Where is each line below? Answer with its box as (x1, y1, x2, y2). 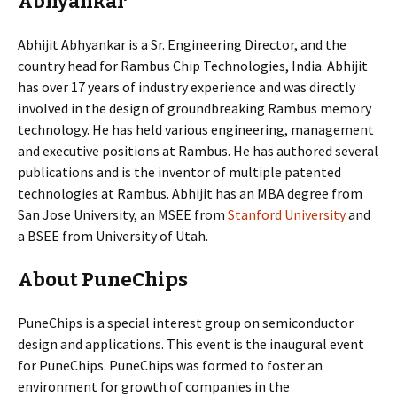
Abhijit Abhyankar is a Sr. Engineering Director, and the (18, 35, 346, 53)
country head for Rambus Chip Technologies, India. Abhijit (18, 57, 368, 74)
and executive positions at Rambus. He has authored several (18, 142, 378, 160)
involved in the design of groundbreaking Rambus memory (18, 99, 371, 117)
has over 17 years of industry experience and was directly (18, 78, 355, 96)
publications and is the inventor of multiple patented (18, 163, 341, 181)
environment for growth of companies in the (18, 378, 290, 395)
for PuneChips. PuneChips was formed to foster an (18, 356, 323, 374)
